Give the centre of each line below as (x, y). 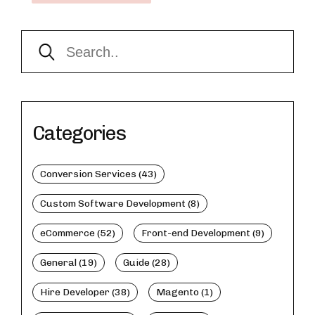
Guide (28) (147, 262)
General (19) (69, 262)
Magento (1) (185, 292)
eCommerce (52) (78, 233)
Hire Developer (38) (85, 292)
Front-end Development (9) (203, 233)
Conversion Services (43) (98, 174)
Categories (79, 133)
